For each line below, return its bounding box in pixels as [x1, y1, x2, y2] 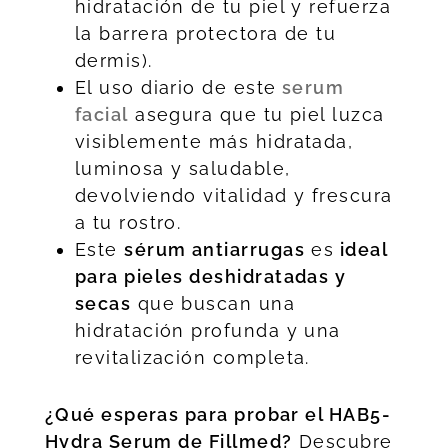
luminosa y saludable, [74, 157, 291, 179]
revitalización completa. [74, 346, 310, 368]
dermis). [74, 49, 153, 71]
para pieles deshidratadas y [74, 265, 347, 287]
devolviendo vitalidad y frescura [74, 184, 393, 206]
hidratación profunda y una [74, 319, 341, 341]
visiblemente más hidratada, [74, 130, 354, 152]
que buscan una [131, 292, 296, 314]
